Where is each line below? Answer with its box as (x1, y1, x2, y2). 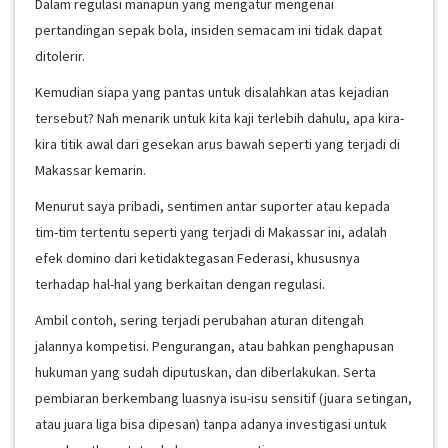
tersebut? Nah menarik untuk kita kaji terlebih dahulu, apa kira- (35, 109, 404, 127)
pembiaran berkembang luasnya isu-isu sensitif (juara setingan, (35, 389, 412, 407)
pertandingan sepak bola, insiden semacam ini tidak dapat (35, 21, 382, 39)
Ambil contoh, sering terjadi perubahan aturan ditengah (35, 311, 364, 329)
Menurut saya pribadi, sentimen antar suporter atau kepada (35, 197, 390, 215)
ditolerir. (35, 47, 85, 65)
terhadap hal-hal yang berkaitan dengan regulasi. (35, 275, 325, 293)
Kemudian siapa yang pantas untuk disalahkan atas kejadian (35, 83, 389, 101)
